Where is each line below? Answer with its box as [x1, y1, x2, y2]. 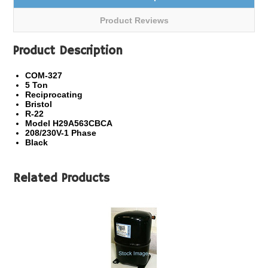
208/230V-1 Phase [25, 128, 97, 138]
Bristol [25, 99, 53, 109]
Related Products [13, 171, 110, 186]
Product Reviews [99, 16, 169, 25]
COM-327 [25, 71, 63, 80]
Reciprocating [25, 90, 83, 99]
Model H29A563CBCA [25, 118, 113, 128]
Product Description [13, 44, 123, 59]
